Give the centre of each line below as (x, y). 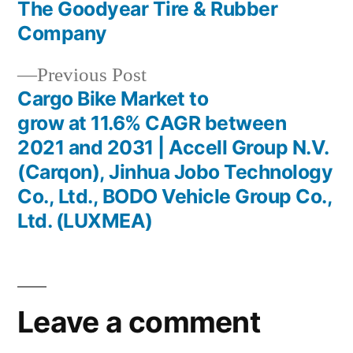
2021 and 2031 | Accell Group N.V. (173, 147)
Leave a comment (139, 322)
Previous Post (92, 75)
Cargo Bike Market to (113, 98)
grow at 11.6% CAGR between (152, 123)
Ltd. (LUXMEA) (85, 221)
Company (62, 33)
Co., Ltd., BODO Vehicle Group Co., (175, 196)
